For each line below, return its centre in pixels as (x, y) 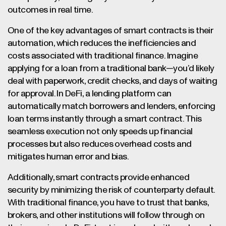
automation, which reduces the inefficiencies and (102, 43)
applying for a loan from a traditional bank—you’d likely (111, 69)
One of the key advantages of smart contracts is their (110, 31)
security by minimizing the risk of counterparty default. (111, 190)
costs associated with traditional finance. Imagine (103, 56)
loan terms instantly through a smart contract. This (105, 119)
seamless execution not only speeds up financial (100, 132)
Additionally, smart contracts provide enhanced (99, 178)
